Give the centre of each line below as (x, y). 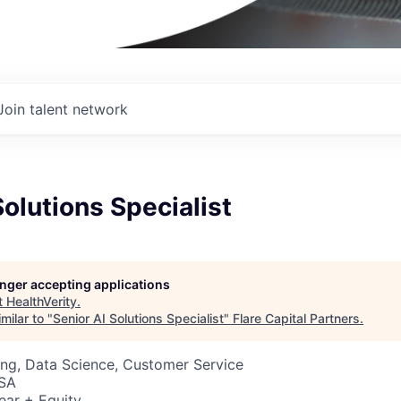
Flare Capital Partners (296, 318)
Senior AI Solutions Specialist (138, 318)
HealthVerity (42, 301)
